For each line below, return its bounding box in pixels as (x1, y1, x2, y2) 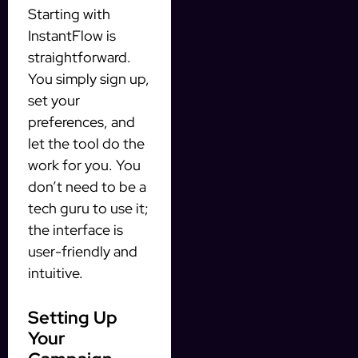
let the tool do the (28, 134, 145, 153)
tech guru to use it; (28, 199, 149, 218)
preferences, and (28, 113, 135, 132)
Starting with (28, 5, 110, 24)
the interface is (28, 221, 123, 240)
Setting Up (28, 306, 117, 330)
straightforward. (28, 48, 131, 67)
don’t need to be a (28, 177, 146, 197)
